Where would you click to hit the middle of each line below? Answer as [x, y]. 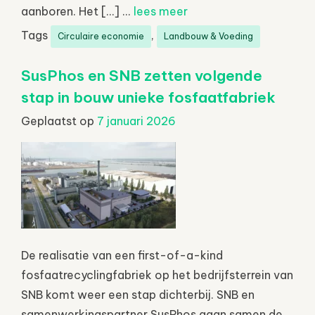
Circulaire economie [101, 36]
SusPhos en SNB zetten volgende [142, 75]
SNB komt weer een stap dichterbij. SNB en [138, 294]
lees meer [161, 11]
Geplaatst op [59, 121]
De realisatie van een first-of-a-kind [122, 255]
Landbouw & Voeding [208, 36]
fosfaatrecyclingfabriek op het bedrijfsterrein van [157, 275]
